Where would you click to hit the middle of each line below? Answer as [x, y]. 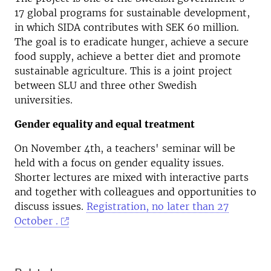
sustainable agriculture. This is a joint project [123, 71]
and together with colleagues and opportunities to [135, 192]
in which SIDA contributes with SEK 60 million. [127, 27]
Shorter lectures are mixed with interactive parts [132, 177]
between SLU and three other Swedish [106, 85]
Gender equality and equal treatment [105, 124]
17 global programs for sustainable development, [132, 13]
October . [36, 221]
